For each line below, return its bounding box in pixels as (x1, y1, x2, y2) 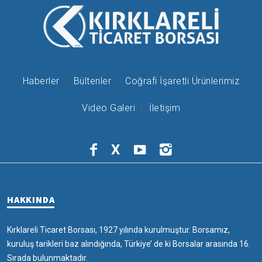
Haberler (22, 75, 60, 87)
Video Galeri (82, 102, 135, 113)
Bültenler (73, 75, 112, 87)
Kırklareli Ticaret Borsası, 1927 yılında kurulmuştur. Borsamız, (7, 225, 230, 235)
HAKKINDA (7, 193, 55, 205)
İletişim (149, 102, 180, 113)
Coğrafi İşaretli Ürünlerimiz (125, 75, 240, 87)
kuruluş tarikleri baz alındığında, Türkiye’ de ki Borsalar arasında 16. (7, 239, 250, 249)
